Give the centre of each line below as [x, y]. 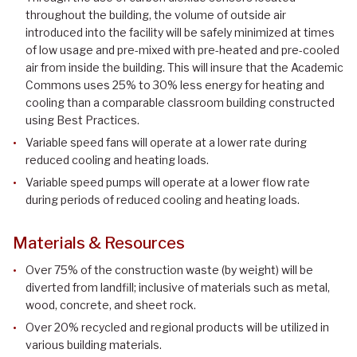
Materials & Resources [99, 243]
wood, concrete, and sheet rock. [111, 305]
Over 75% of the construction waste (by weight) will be [169, 270]
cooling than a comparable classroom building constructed [180, 103]
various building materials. [94, 345]
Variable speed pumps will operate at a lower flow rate [168, 182]
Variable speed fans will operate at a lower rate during [166, 143]
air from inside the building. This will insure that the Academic [184, 68]
